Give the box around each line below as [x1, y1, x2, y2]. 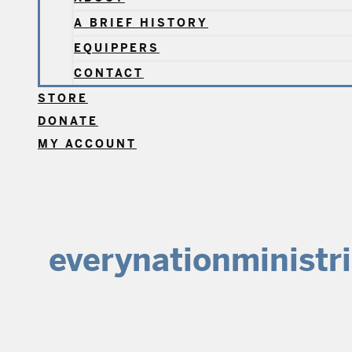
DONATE [38, 114, 98, 128]
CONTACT [74, 66, 144, 80]
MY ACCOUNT [38, 137, 137, 151]
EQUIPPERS [74, 41, 159, 55]
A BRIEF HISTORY [74, 16, 208, 30]
